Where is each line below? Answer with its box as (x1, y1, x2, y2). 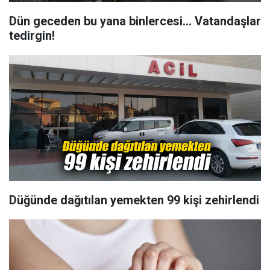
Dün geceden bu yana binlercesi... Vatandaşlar (9, 14, 261, 28)
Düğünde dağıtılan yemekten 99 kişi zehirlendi (9, 193, 259, 207)
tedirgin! (9, 28, 55, 43)
